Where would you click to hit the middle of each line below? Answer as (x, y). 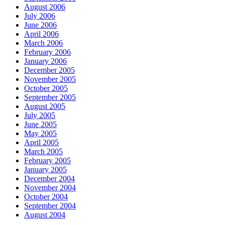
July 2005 (40, 116)
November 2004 (50, 188)
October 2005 (46, 88)
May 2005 (40, 134)
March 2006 (43, 43)
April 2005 (41, 143)
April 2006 (41, 34)
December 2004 (49, 179)
